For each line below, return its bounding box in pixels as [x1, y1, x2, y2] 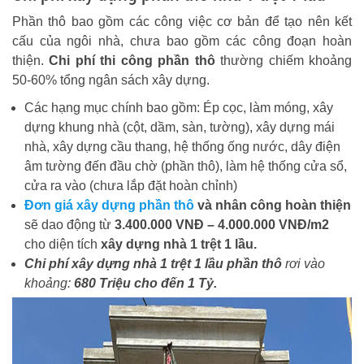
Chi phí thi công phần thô [49, 54, 215, 67]
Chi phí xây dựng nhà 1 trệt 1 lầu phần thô [24, 257, 282, 271]
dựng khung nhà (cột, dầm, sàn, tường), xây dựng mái [24, 120, 335, 134]
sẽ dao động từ [24, 218, 115, 232]
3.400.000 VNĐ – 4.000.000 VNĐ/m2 [115, 218, 329, 232]
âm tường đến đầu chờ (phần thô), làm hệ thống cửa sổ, [24, 159, 347, 173]
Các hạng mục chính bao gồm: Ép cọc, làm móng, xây [24, 101, 333, 115]
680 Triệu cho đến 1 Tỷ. [74, 276, 217, 290]
